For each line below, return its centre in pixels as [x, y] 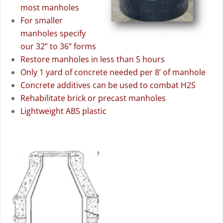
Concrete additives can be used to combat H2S [108, 85]
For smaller [42, 20]
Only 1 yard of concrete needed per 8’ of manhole [113, 72]
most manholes [50, 7]
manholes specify [53, 33]
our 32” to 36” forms [58, 46]
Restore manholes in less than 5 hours [93, 59]
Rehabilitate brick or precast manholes [93, 98]
